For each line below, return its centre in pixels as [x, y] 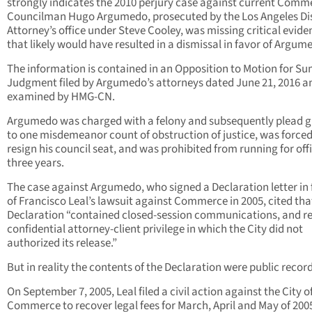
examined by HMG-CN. [61, 97]
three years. [36, 163]
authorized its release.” [62, 243]
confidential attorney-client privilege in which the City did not [155, 229]
